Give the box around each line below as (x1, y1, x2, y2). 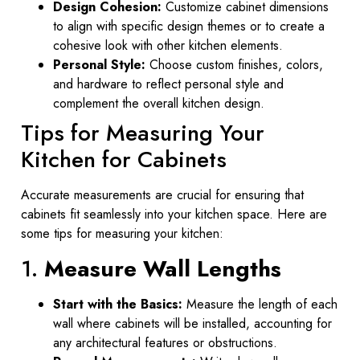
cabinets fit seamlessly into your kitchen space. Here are (21, 205, 327, 224)
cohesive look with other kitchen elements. (53, 36, 283, 55)
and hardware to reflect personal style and (53, 75, 284, 94)
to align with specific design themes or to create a (53, 17, 325, 36)
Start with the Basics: (53, 294, 182, 313)
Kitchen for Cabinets (21, 143, 227, 177)
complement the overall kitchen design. (53, 94, 264, 113)
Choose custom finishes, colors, (145, 55, 323, 75)
